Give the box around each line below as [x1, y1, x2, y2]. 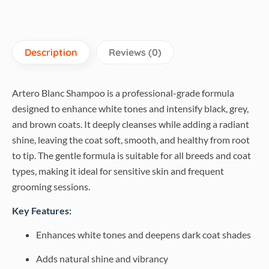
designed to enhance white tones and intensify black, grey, [12, 103, 249, 114]
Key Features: [12, 205, 71, 216]
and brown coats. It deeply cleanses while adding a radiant [12, 118, 249, 130]
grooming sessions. [12, 181, 90, 192]
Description [25, 46, 77, 58]
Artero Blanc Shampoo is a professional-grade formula [12, 87, 234, 98]
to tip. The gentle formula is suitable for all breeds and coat [12, 150, 251, 161]
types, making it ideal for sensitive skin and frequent [12, 165, 224, 177]
